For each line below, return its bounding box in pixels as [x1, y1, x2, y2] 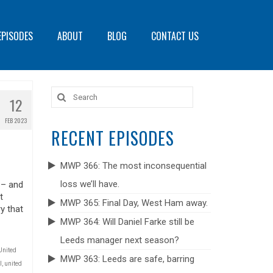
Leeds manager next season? [60, 235, 179, 246]
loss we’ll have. [60, 179, 119, 190]
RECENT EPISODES [51, 126, 174, 151]
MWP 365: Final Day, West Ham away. [60, 197, 208, 208]
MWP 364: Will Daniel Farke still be [60, 216, 194, 227]
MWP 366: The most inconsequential [60, 160, 207, 171]
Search [51, 87, 82, 98]
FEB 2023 [5, 116, 27, 125]
